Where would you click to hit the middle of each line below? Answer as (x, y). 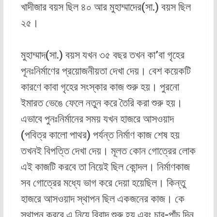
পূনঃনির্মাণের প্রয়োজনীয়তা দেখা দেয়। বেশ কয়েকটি (106, 71)
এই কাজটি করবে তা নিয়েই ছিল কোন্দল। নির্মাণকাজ (105, 167)
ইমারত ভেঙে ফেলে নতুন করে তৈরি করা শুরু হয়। (101, 103)
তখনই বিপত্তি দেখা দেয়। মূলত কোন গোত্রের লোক (108, 151)
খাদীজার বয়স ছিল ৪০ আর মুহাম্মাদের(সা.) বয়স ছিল (106, 7)
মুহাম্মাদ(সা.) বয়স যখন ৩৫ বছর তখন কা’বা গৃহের (102, 55)
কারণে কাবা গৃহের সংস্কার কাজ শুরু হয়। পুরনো (100, 87)
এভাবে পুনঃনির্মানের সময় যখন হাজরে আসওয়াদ (97, 119)
